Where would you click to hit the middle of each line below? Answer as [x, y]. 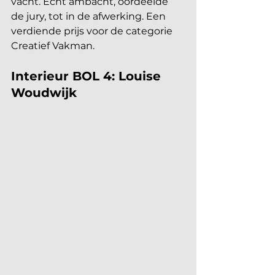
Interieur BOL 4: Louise [88, 76]
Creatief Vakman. [53, 45]
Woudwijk [44, 92]
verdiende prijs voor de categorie [93, 31]
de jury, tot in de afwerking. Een [90, 16]
